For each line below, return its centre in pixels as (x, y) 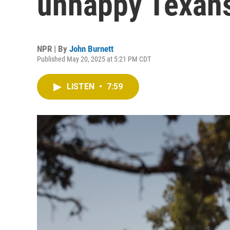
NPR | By (53, 49)
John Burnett (91, 49)
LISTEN (82, 87)
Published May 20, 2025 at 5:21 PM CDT (94, 59)
